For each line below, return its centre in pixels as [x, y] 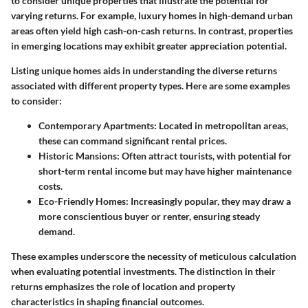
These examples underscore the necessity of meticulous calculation [154, 256]
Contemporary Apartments [96, 125]
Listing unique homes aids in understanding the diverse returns [144, 70]
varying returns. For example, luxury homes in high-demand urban [152, 15]
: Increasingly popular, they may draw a [208, 201]
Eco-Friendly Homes [82, 201]
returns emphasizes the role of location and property [123, 286]
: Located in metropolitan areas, [221, 125]
